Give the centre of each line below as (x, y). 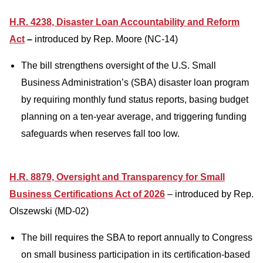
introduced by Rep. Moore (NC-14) (106, 39)
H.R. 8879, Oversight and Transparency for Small (117, 177)
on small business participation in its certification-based (136, 254)
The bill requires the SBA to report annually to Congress (137, 237)
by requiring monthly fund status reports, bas (113, 100)
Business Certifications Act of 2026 (87, 194)
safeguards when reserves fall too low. (100, 134)
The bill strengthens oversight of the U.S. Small (119, 65)
